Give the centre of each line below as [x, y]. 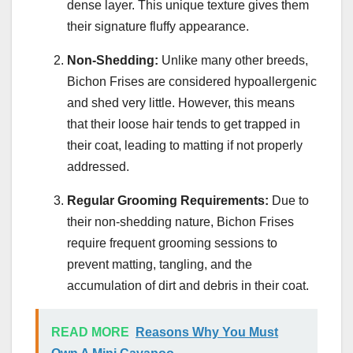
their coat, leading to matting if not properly [185, 146]
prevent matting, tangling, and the [160, 265]
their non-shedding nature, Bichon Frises [180, 222]
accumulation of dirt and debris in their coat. [188, 286]
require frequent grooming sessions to [172, 243]
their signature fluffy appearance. [158, 27]
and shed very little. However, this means [181, 103]
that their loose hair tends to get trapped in [184, 124]
